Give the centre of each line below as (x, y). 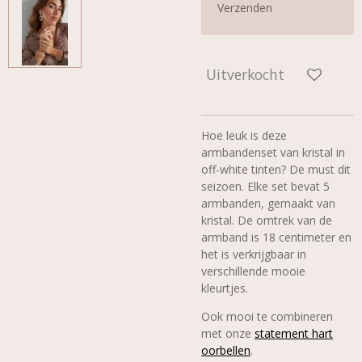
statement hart (294, 334)
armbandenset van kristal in (273, 153)
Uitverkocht (245, 74)
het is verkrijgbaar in (254, 255)
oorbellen (226, 351)
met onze (228, 334)
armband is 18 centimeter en (276, 238)
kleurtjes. (225, 288)
